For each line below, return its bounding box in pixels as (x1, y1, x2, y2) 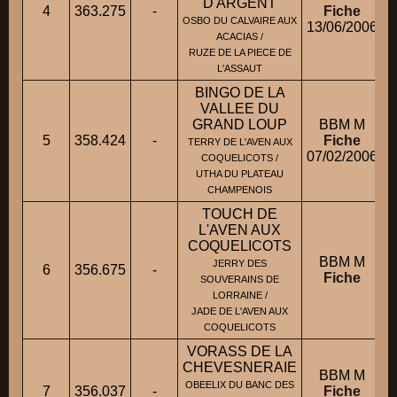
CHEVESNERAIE (183, 360, 297, 376)
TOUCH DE (202, 206, 277, 222)
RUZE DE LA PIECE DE (188, 47, 292, 58)
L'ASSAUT (217, 63, 262, 74)
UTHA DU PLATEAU (196, 168, 284, 180)
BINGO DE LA (194, 85, 285, 101)
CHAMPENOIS (207, 184, 272, 196)
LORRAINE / (212, 290, 268, 301)
